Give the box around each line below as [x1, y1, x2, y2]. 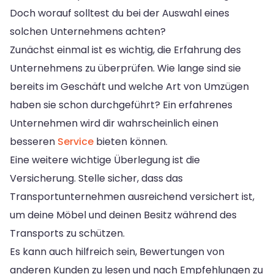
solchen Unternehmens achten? [10, 24, 166, 39]
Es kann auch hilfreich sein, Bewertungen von [10, 244, 224, 259]
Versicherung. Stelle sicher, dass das [10, 171, 183, 185]
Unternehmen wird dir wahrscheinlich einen [10, 116, 218, 130]
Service [57, 134, 94, 149]
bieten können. [94, 134, 168, 149]
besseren [10, 134, 57, 149]
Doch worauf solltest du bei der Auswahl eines [10, 6, 229, 20]
